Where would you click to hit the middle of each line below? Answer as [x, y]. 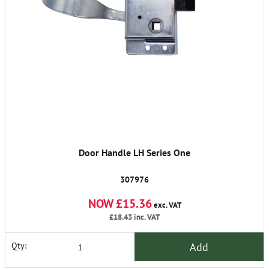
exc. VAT [166, 205]
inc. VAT [146, 217]
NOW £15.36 [120, 204]
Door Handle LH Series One [134, 153]
